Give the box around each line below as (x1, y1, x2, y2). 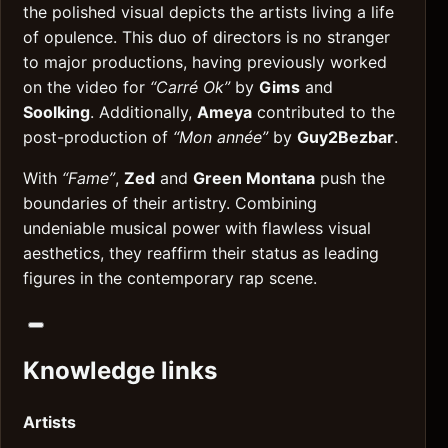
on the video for (23, 77, 150, 98)
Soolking (23, 102, 90, 123)
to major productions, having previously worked (23, 52, 387, 73)
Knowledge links (23, 356, 217, 386)
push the (315, 168, 385, 189)
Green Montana (193, 168, 315, 189)
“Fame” (62, 168, 115, 189)
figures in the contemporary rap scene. (23, 268, 317, 289)
